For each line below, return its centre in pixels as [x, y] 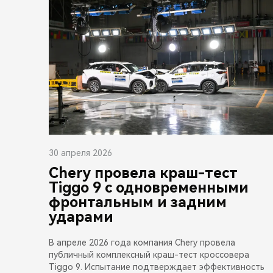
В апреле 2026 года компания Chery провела [142, 242]
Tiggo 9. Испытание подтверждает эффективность [157, 267]
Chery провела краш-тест [143, 173]
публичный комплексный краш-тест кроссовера [149, 254]
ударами [81, 217]
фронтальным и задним [138, 202]
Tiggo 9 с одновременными [149, 187]
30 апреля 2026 [80, 153]
